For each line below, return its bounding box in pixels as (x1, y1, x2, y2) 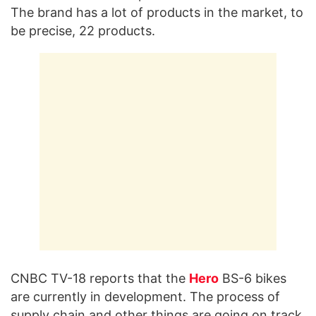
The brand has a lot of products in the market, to (11, 4, 303, 20)
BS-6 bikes (219, 270, 286, 286)
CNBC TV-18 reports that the (11, 270, 189, 286)
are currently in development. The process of (11, 288, 280, 304)
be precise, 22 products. (11, 23, 155, 38)
